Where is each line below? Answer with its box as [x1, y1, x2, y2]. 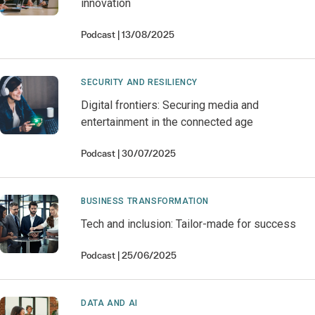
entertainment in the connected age [81, 115, 254, 129]
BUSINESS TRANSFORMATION [81, 196, 209, 206]
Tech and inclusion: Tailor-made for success [81, 217, 297, 231]
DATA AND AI [81, 298, 138, 308]
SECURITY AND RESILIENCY [81, 77, 198, 87]
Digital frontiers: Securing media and [81, 98, 259, 112]
